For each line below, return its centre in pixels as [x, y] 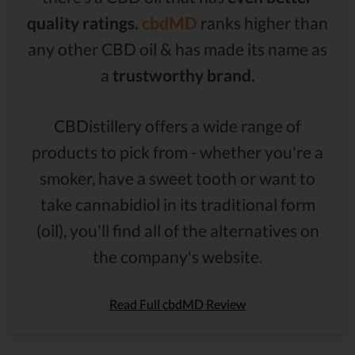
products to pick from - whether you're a [177, 151]
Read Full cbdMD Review [177, 303]
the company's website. [177, 256]
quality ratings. [83, 22]
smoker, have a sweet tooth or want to [177, 177]
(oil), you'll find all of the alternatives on [177, 230]
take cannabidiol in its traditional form [177, 204]
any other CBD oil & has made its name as [177, 48]
